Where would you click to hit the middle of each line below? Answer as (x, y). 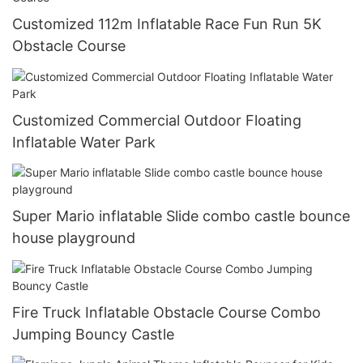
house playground (74, 238)
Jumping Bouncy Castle (93, 334)
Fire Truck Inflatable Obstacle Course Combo (167, 312)
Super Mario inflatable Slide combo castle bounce (181, 216)
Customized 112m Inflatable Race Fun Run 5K (167, 24)
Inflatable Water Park (84, 142)
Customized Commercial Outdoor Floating (157, 120)
